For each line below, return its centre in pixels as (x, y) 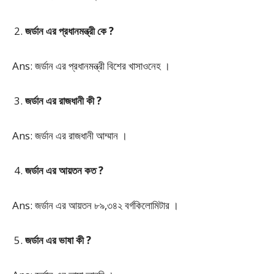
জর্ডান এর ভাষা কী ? (58, 240)
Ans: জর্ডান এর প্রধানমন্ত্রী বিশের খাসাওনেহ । (91, 66)
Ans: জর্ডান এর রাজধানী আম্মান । (70, 135)
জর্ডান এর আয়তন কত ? (64, 170)
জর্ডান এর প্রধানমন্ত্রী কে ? (69, 31)
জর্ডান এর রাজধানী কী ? (63, 101)
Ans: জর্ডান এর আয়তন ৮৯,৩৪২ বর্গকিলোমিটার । (95, 205)
